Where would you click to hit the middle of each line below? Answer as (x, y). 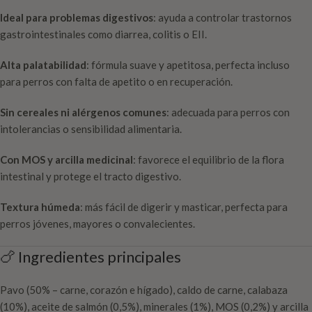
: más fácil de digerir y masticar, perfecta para (184, 207)
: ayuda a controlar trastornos (223, 18)
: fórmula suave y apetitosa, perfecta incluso (188, 65)
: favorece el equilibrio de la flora (209, 160)
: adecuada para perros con (228, 112)
